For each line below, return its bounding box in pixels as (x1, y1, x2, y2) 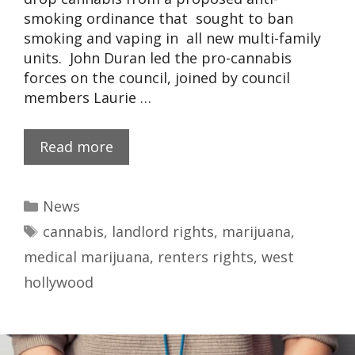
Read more (40, 137, 113, 157)
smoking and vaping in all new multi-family (24, 29, 321, 48)
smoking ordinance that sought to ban (24, 9, 293, 29)
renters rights (158, 247, 254, 267)
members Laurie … (24, 88, 151, 108)
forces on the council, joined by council (24, 68, 290, 88)
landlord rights (111, 222, 214, 242)
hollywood (24, 273, 94, 292)
